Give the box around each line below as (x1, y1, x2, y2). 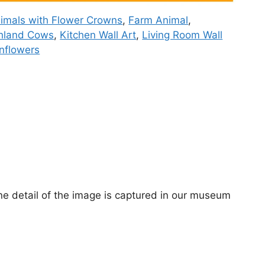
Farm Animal (128, 14, 189, 26)
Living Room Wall (142, 28, 223, 41)
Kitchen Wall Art (60, 28, 137, 41)
